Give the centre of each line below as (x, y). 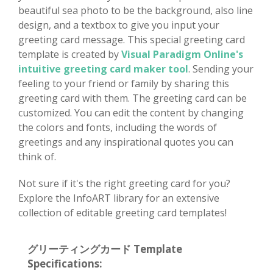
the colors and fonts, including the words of (118, 127)
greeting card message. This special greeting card (132, 39)
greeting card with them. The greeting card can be (133, 98)
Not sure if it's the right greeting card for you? (124, 183)
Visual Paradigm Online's (182, 54)
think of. (37, 156)
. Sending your (221, 69)
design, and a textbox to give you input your (119, 25)
